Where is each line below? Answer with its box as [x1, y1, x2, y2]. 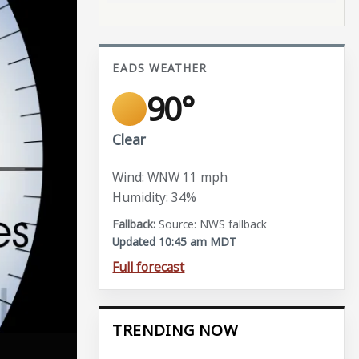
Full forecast [112, 257, 185, 276]
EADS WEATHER [112, 60, 208, 76]
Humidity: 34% [112, 188, 197, 207]
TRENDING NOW [112, 320, 238, 341]
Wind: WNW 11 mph [112, 167, 228, 186]
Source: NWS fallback [159, 216, 268, 232]
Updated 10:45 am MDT [112, 234, 237, 250]
